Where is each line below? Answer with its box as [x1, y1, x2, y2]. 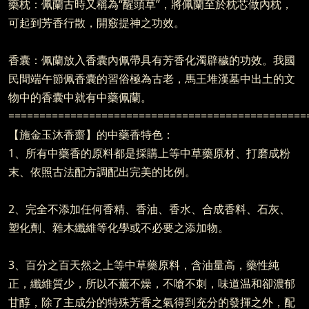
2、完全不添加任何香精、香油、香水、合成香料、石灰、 [8, 201, 290, 217]
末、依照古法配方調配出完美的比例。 [8, 163, 196, 179]
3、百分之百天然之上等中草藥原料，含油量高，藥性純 [8, 257, 279, 272]
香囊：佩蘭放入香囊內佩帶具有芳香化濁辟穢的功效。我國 [8, 52, 295, 68]
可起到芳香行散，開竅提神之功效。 [8, 14, 185, 30]
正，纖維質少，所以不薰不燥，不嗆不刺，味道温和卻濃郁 [8, 275, 295, 291]
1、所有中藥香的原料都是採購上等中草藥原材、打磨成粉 [8, 145, 290, 161]
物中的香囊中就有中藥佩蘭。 [8, 89, 152, 105]
